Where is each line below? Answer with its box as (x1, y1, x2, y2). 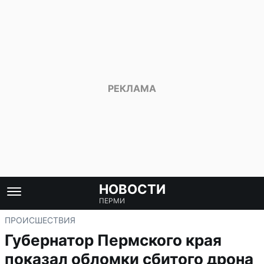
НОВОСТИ (98, 181, 166, 197)
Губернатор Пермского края (5, 231, 222, 249)
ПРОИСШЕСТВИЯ (5, 215, 75, 225)
